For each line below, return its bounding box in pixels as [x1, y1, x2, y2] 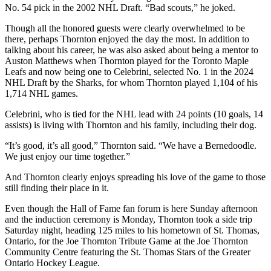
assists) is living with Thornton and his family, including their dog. [5, 119, 256, 130]
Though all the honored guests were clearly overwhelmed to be [5, 22, 245, 33]
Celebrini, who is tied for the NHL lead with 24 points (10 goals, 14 [5, 108, 263, 119]
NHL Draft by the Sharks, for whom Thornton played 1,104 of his [5, 77, 258, 88]
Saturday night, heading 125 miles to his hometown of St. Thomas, [5, 224, 260, 235]
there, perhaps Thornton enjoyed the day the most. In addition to [5, 33, 249, 44]
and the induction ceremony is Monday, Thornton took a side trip [5, 214, 252, 224]
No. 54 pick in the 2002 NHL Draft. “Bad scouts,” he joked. [5, 2, 235, 13]
